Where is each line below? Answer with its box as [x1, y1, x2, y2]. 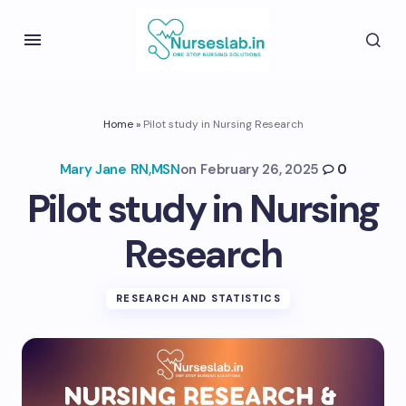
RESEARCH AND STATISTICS [116, 292, 281, 304]
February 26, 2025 [200, 160, 320, 179]
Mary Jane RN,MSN [59, 160, 180, 179]
